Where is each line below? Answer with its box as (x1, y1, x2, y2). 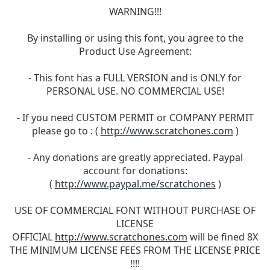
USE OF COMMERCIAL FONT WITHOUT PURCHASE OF (14, 203, 256, 217)
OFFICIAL (12, 230, 55, 243)
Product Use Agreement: (78, 44, 192, 58)
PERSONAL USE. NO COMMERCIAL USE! (46, 84, 224, 98)
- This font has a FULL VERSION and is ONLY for (28, 71, 242, 84)
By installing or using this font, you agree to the (27, 31, 243, 45)
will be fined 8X (187, 230, 258, 243)
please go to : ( (31, 124, 101, 137)
